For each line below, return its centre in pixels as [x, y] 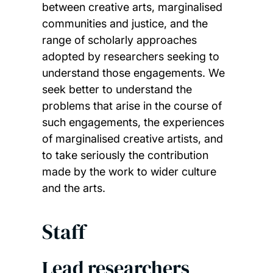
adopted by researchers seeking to [130, 57]
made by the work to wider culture [129, 172]
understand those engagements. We [133, 73]
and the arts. [73, 188]
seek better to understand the [117, 90]
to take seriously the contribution [125, 155]
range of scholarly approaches [119, 40]
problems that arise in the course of [132, 106]
